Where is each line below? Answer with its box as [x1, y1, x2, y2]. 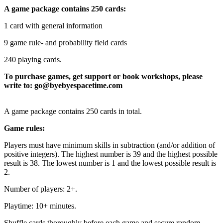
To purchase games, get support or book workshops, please [4, 72, 203, 81]
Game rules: [4, 123, 45, 132]
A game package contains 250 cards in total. [4, 107, 142, 115]
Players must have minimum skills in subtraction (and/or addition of [4, 140, 215, 149]
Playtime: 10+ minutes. [4, 201, 76, 210]
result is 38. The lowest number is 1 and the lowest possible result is [4, 158, 216, 167]
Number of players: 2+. [4, 184, 77, 193]
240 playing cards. [4, 55, 62, 64]
